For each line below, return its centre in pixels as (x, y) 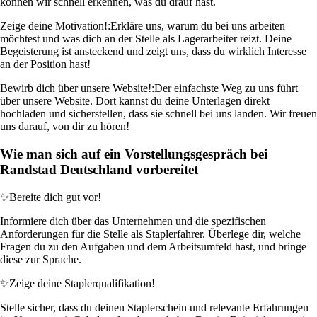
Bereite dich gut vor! (55, 197)
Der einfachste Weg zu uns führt (226, 88)
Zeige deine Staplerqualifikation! (82, 283)
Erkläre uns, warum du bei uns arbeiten (198, 26)
